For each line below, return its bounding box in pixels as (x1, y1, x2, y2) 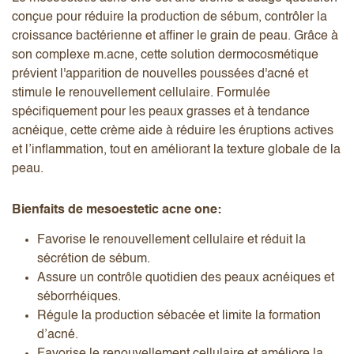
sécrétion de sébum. (37, 252, 153, 265)
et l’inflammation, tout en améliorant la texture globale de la (12, 143, 341, 156)
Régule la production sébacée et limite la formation (37, 309, 321, 322)
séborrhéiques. (37, 290, 121, 303)
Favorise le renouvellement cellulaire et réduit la (37, 233, 306, 247)
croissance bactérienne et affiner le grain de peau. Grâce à (12, 29, 338, 43)
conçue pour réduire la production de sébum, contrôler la (12, 10, 327, 24)
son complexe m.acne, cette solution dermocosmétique (12, 48, 318, 62)
